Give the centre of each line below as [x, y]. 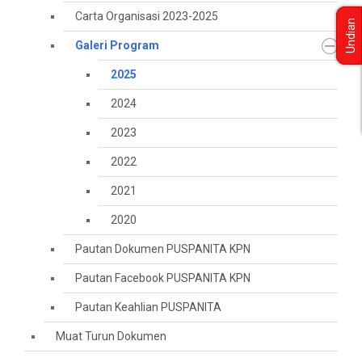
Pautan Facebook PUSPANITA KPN [163, 278]
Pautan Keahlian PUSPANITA [148, 307]
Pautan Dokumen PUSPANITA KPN [163, 249]
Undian [351, 36]
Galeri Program [117, 45]
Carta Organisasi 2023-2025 [147, 16]
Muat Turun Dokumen [111, 336]
